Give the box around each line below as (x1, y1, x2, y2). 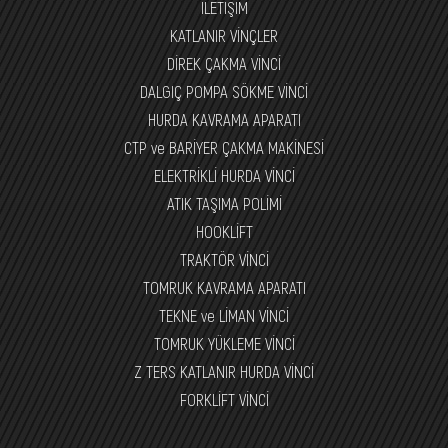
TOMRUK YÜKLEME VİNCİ (153, 332, 295, 353)
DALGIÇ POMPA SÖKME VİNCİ (140, 80, 308, 101)
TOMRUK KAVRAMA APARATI (142, 276, 306, 297)
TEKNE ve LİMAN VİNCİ (159, 304, 289, 325)
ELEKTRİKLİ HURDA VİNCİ (153, 164, 295, 185)
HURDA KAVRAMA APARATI (147, 108, 301, 129)
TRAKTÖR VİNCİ (179, 248, 269, 269)
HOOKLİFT (195, 220, 253, 241)
